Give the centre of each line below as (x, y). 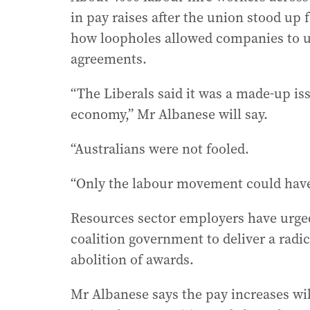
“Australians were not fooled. (160, 149)
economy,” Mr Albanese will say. (169, 115)
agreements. (109, 59)
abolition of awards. (132, 260)
